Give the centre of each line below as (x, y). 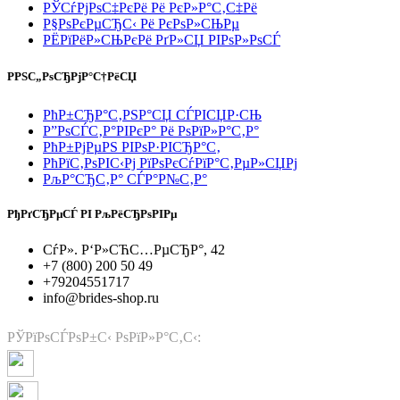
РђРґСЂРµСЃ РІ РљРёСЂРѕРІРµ (92, 214)
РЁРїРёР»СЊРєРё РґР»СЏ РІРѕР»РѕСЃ (162, 39)
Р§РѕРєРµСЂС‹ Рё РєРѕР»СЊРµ (141, 23)
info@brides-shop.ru (101, 297)
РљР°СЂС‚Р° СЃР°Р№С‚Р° (125, 179)
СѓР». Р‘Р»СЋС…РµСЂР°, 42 (134, 249)
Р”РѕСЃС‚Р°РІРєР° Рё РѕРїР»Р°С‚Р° (151, 131)
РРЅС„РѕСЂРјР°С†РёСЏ (72, 77)
